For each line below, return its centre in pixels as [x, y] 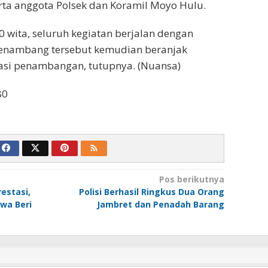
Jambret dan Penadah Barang [160, 205]
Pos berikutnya [191, 179]
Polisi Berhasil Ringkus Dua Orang [151, 192]
